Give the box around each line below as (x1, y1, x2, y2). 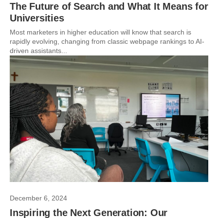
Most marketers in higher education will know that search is (10, 28, 191, 36)
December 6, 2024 (10, 194, 67, 202)
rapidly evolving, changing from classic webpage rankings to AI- (10, 37, 204, 45)
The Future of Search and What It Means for (10, 1, 208, 12)
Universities (10, 13, 64, 23)
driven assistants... (10, 47, 67, 54)
